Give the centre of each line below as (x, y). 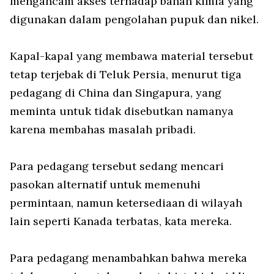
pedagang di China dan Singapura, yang (116, 93)
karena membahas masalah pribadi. (103, 130)
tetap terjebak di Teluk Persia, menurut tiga (126, 75)
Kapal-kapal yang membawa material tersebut (131, 56)
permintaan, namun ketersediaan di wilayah (126, 203)
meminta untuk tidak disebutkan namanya (122, 111)
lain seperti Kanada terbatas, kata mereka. (121, 221)
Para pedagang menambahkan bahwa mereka (128, 258)
